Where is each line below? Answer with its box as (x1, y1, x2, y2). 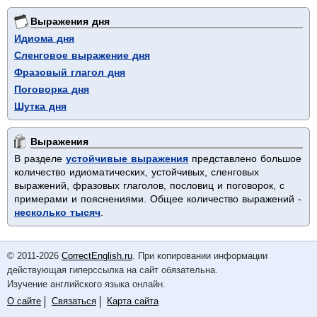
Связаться (52, 296, 96, 307)
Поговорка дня (14, 83, 89, 96)
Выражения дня (30, 16, 110, 28)
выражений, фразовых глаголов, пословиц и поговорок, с (14, 180, 284, 192)
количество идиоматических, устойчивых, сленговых (14, 166, 259, 178)
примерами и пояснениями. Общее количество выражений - (14, 193, 301, 205)
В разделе (14, 153, 66, 165)
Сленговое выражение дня (14, 50, 150, 62)
